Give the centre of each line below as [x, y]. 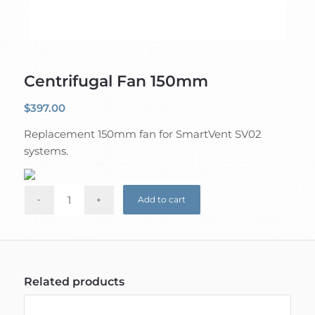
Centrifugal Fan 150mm [116, 81]
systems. [46, 150]
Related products [74, 282]
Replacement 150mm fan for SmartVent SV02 [142, 134]
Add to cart [162, 200]
